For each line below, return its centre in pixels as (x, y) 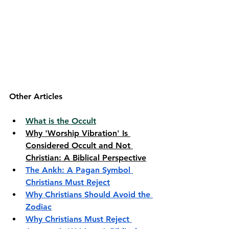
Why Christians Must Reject (79, 219)
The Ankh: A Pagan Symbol (79, 170)
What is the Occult (61, 121)
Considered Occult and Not (79, 145)
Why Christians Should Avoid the (89, 194)
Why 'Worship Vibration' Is (78, 133)
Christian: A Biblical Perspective (86, 157)
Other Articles (36, 96)
